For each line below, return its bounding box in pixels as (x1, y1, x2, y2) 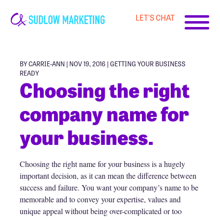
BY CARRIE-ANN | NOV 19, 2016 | (20, 59, 110, 68)
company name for (20, 98, 189, 127)
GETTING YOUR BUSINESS (110, 59, 186, 68)
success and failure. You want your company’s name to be (20, 182, 198, 192)
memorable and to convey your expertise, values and (20, 194, 181, 204)
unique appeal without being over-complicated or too (20, 206, 182, 216)
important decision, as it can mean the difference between (20, 170, 196, 181)
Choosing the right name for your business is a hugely (20, 159, 185, 169)
